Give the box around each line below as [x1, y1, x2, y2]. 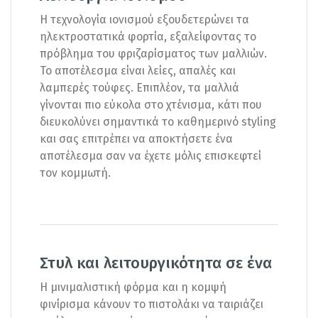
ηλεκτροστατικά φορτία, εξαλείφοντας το [40, 29, 256, 43]
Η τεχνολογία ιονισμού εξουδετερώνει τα [40, 12, 249, 26]
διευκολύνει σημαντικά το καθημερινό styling [40, 114, 276, 128]
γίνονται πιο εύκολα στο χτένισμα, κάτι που [40, 97, 262, 111]
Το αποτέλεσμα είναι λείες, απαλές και [40, 63, 236, 77]
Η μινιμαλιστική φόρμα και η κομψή [40, 280, 226, 294]
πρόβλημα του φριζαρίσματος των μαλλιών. [40, 46, 267, 60]
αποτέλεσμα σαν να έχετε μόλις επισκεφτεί [40, 148, 261, 163]
